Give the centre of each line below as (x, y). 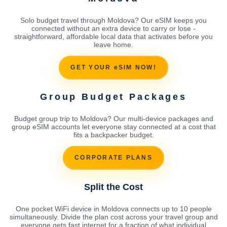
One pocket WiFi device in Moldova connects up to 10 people (113, 209)
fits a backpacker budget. (113, 135)
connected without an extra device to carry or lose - (113, 28)
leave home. (113, 44)
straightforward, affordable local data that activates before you (113, 36)
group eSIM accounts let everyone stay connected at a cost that (113, 126)
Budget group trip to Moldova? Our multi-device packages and (113, 118)
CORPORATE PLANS (113, 158)
